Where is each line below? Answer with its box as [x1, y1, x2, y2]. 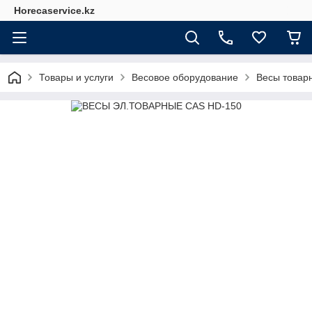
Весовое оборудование [132, 72, 238, 83]
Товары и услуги [39, 72, 114, 83]
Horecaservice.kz [14, 5, 95, 16]
